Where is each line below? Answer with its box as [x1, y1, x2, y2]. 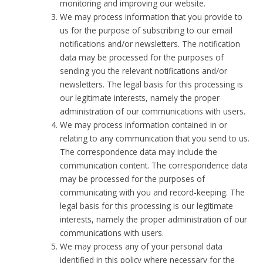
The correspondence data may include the [60, 146, 218, 157]
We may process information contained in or [60, 119, 228, 130]
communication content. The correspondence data [60, 159, 248, 171]
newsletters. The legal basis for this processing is [60, 78, 244, 90]
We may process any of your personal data [60, 240, 223, 252]
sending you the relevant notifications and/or [60, 65, 228, 76]
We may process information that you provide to [60, 11, 243, 22]
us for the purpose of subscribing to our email [60, 24, 233, 36]
